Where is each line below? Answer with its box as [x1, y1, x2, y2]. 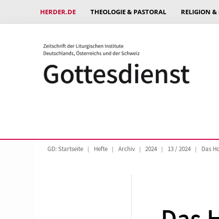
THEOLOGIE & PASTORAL [90, 7, 166, 16]
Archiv [118, 145, 135, 153]
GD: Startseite [47, 145, 83, 153]
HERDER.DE [40, 7, 76, 16]
